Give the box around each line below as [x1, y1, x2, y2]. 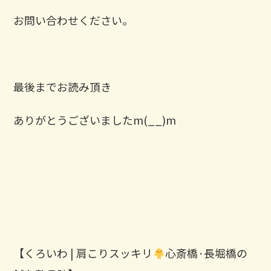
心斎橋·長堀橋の [165, 244, 247, 261]
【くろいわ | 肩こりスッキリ [13, 244, 153, 261]
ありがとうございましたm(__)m [13, 111, 177, 128]
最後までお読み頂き [13, 78, 112, 94]
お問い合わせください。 [13, 11, 134, 28]
